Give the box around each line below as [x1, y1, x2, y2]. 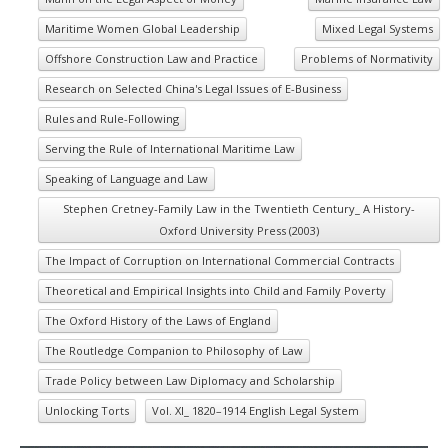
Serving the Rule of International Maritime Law [45, 141, 295, 156]
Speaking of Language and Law [45, 171, 208, 186]
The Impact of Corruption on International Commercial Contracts [45, 253, 394, 268]
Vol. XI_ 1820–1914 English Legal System [152, 403, 359, 418]
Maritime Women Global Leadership [45, 21, 240, 36]
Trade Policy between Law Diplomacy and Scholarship [45, 373, 335, 388]
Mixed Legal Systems [322, 21, 433, 36]
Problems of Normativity [301, 51, 433, 66]
